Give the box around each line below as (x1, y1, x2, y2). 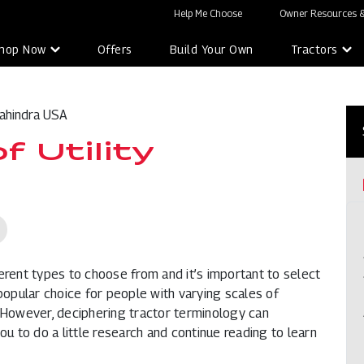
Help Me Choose (174, 7, 242, 19)
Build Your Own (169, 41, 253, 56)
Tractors (290, 41, 338, 56)
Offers (97, 41, 132, 56)
